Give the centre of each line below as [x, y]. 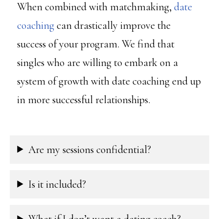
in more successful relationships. [84, 100]
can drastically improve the [113, 26]
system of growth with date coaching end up [109, 81]
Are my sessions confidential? [90, 149]
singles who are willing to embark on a [98, 63]
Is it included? [57, 184]
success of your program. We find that [96, 44]
